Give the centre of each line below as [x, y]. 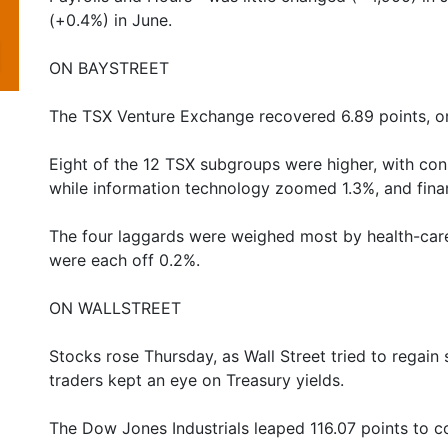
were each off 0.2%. [124, 260]
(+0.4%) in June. [110, 20]
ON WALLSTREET [115, 308]
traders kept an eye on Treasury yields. [196, 380]
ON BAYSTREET [109, 68]
